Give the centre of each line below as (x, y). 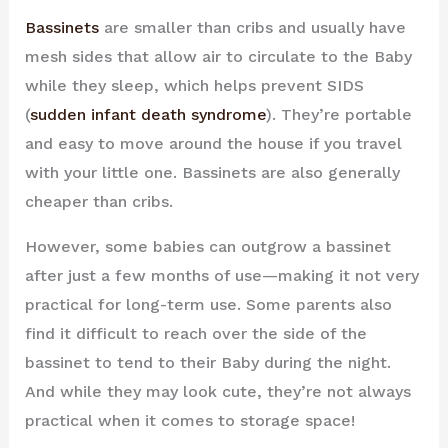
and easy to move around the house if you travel (213, 143)
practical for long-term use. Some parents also (208, 304)
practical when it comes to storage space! (189, 420)
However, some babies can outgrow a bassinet (207, 246)
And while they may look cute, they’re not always (217, 391)
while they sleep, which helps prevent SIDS (194, 85)
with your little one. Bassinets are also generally (212, 172)
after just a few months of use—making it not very (221, 275)
